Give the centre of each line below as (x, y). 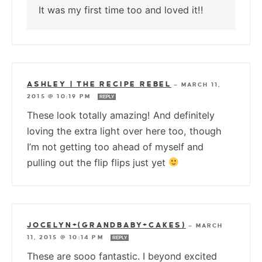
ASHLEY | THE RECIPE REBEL (99, 84)
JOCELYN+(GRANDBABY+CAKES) (106, 225)
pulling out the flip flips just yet (98, 162)
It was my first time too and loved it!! (121, 10)
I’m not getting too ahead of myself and (115, 146)
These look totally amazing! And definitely (121, 115)
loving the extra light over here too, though (124, 131)
